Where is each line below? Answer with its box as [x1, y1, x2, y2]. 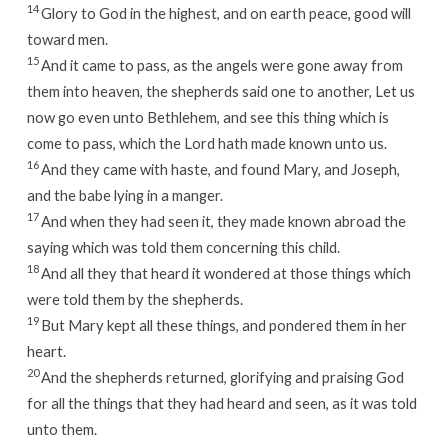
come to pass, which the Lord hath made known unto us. [26, 133, 387, 152]
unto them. [26, 419, 97, 438]
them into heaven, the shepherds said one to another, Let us [26, 81, 415, 100]
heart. [26, 341, 66, 360]
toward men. [26, 29, 108, 48]
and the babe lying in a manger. [26, 185, 223, 204]
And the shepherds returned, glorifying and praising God [40, 367, 404, 386]
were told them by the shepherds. [26, 289, 243, 308]
